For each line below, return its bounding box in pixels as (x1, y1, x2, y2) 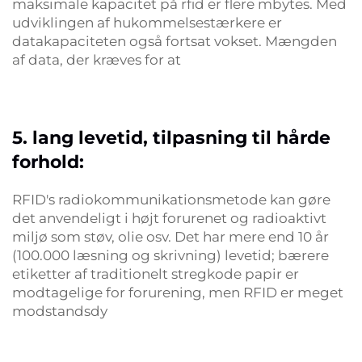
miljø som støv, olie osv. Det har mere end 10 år (12, 229, 329, 245)
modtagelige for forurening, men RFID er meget (12, 284, 343, 301)
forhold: (12, 151, 84, 173)
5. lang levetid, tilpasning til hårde (12, 127, 330, 149)
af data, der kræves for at (12, 52, 181, 68)
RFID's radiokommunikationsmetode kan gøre (12, 192, 330, 208)
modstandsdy (12, 303, 107, 319)
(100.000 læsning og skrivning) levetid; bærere (12, 247, 329, 263)
